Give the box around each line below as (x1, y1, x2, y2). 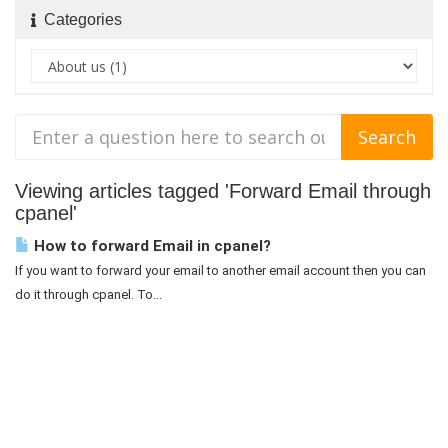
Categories (36, 11, 122, 28)
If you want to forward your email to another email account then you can (15, 263, 426, 278)
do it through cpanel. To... (15, 287, 162, 302)
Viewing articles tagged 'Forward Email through (15, 180, 431, 202)
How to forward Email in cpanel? (30, 237, 271, 255)
